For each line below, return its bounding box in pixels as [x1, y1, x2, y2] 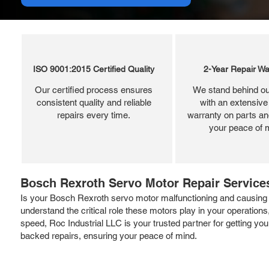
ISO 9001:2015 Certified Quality [33, 64, 154, 74]
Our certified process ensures [35, 84, 153, 95]
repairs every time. [57, 109, 130, 120]
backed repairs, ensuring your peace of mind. [20, 230, 197, 241]
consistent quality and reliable [36, 97, 151, 107]
